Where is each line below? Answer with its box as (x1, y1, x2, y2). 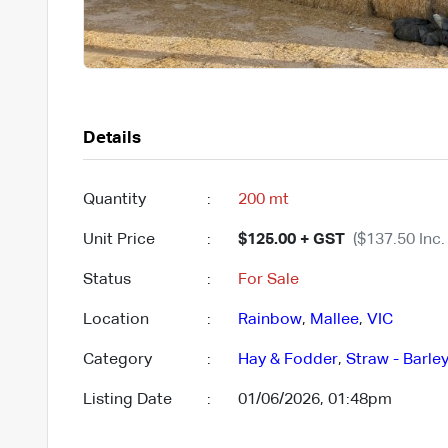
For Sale (237, 271, 299, 288)
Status (82, 271, 131, 288)
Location (82, 311, 149, 328)
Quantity (82, 191, 146, 208)
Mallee (309, 311, 359, 328)
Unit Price (82, 231, 155, 248)
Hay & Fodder (237, 351, 338, 368)
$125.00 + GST (237, 231, 345, 248)
